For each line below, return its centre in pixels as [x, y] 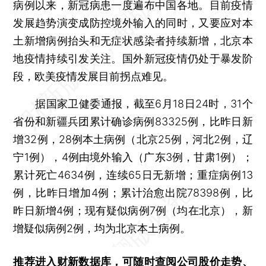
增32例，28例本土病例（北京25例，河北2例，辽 [133, 139]
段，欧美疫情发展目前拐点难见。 [94, 76]
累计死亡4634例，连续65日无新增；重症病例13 [133, 175]
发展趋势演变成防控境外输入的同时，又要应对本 [133, 23]
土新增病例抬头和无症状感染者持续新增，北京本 [133, 40]
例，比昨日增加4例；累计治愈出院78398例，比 [133, 192]
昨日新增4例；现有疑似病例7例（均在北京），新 [133, 210]
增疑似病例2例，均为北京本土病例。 [102, 228]
